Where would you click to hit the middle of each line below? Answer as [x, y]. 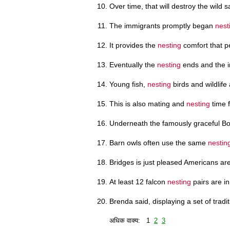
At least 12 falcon [138, 181]
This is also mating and [148, 103]
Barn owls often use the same [159, 142]
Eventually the [133, 64]
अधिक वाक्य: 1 [132, 220]
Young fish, [128, 84]
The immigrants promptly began [162, 25]
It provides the [133, 45]
